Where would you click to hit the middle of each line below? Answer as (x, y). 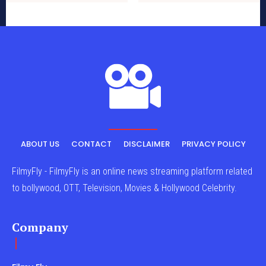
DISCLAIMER (146, 144)
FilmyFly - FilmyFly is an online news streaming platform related (132, 172)
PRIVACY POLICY (213, 144)
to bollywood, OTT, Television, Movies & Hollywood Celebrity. (124, 188)
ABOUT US (40, 144)
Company (40, 227)
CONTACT (91, 144)
